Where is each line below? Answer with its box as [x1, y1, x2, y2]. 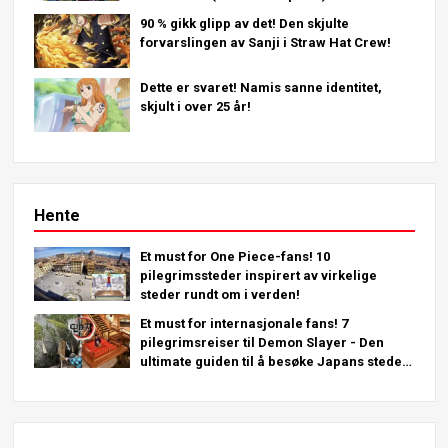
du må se [139, 372, 197, 388]
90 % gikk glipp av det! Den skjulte [139, 15, 349, 31]
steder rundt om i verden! [139, 286, 300, 302]
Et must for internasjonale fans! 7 [139, 315, 348, 331]
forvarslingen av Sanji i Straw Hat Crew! [139, 34, 391, 50]
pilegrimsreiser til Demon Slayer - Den [139, 334, 384, 350]
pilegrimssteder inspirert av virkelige [139, 267, 377, 283]
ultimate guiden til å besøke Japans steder [139, 353, 408, 369]
